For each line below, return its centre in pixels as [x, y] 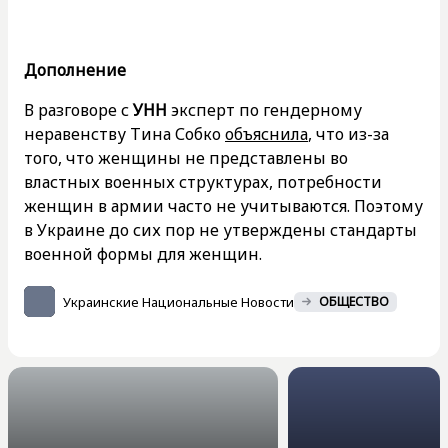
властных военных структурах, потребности [203, 182]
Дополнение [75, 70]
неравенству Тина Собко [124, 134]
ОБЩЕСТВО [354, 301]
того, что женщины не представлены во [186, 158]
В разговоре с [78, 110]
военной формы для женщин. [143, 254]
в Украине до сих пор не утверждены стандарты [220, 230]
